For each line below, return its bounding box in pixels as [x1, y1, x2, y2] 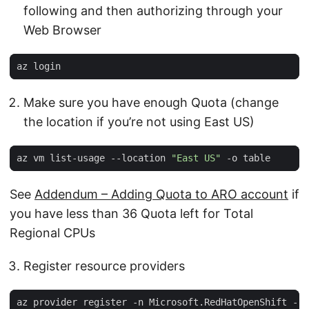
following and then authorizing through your [23, 3, 283, 18]
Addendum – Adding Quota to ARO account [34, 187, 288, 201]
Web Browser [23, 23, 101, 37]
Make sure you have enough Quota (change [23, 95, 279, 110]
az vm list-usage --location [17, 152, 171, 163]
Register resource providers [23, 259, 185, 273]
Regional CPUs [10, 226, 95, 240]
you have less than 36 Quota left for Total [10, 206, 253, 221]
